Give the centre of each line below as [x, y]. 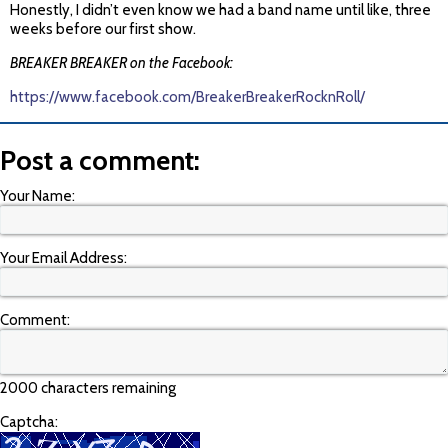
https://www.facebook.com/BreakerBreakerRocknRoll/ [187, 97]
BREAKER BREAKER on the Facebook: [121, 63]
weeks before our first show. [103, 29]
